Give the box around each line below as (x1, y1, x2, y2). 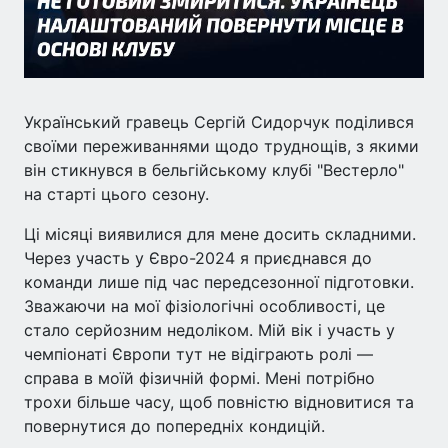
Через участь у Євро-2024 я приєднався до (24, 247, 372, 268)
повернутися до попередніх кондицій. (24, 415, 325, 436)
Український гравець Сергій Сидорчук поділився (24, 111, 414, 132)
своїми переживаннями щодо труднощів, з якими (24, 135, 419, 156)
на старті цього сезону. (24, 183, 209, 204)
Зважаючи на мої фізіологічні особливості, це (24, 295, 385, 316)
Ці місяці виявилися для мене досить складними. (24, 223, 416, 244)
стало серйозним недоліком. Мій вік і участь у (24, 319, 395, 340)
